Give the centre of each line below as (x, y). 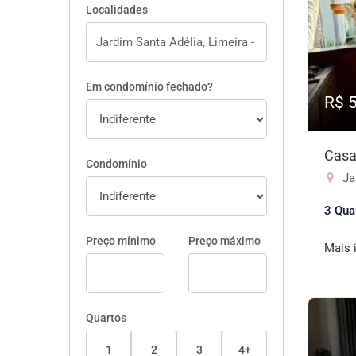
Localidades (117, 10)
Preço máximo (224, 241)
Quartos (106, 318)
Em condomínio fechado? (149, 87)
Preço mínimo (121, 241)
